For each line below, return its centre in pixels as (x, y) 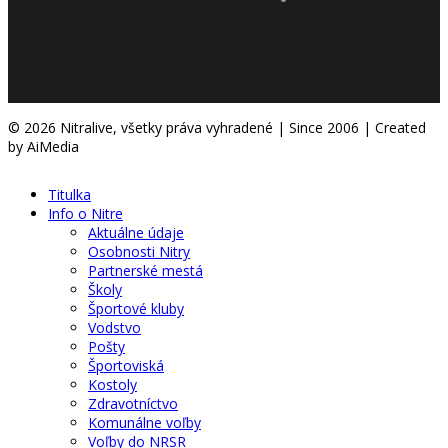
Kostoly (112, 384)
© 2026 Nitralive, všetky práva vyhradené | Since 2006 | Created (217, 127)
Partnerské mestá (145, 270)
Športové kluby (136, 308)
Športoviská (126, 365)
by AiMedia (43, 146)
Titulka (69, 194)
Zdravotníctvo (133, 403)
